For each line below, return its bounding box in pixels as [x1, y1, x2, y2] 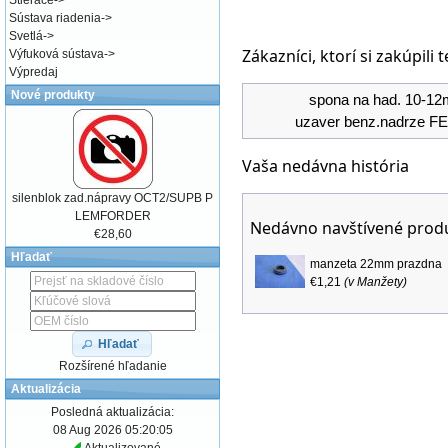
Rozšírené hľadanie [58, 358, 167, 373]
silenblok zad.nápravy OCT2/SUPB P [12, 191, 214, 205]
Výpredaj [9, 65, 58, 79]
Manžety [357, 274, 404, 289]
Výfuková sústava [9, 47, 104, 61]
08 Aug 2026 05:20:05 [52, 422, 173, 437]
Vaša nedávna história [242, 154, 410, 177]
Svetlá [9, 29, 43, 43]
